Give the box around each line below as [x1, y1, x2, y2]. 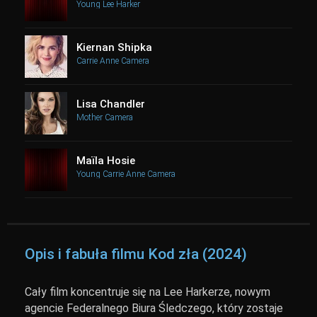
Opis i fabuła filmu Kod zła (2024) [25, 246, 247, 263]
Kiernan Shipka [76, 41, 152, 54]
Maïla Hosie [76, 154, 135, 167]
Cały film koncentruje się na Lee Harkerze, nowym [25, 285, 270, 299]
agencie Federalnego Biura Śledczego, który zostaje [25, 301, 283, 315]
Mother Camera [76, 113, 133, 122]
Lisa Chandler [76, 98, 145, 110]
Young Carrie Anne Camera [76, 169, 175, 179]
